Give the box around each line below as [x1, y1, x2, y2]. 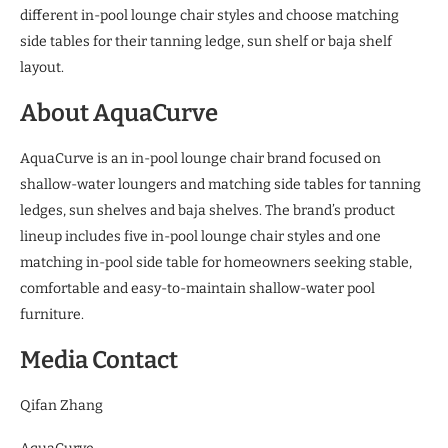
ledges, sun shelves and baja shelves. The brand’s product [20, 201, 395, 219]
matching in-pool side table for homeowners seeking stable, [20, 253, 412, 271]
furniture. [20, 305, 84, 323]
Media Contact [20, 345, 178, 374]
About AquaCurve [20, 98, 218, 127]
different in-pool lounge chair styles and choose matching [20, 6, 399, 24]
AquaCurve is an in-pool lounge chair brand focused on [20, 149, 381, 167]
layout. [20, 58, 64, 76]
